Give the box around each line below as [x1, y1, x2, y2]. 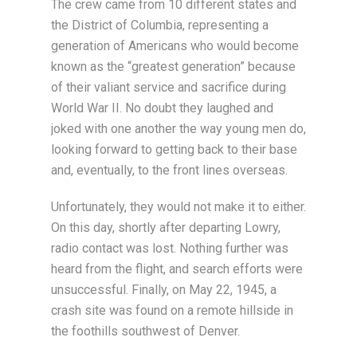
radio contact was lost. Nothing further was [51, 241, 288, 256]
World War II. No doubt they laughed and [51, 100, 273, 116]
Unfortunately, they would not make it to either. [51, 199, 306, 214]
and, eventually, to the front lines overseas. [51, 163, 288, 178]
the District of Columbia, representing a [51, 18, 269, 33]
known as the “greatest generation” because [51, 59, 296, 74]
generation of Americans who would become [51, 38, 299, 53]
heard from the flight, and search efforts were [51, 261, 303, 277]
